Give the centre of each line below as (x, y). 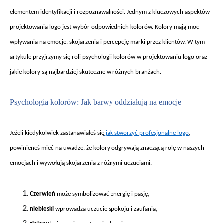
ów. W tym (191, 42)
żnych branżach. (140, 72)
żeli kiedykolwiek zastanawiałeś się (59, 133)
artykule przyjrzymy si (39, 57)
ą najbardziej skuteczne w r (80, 72)
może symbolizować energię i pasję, (103, 194)
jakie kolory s (27, 72)
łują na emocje (159, 102)
